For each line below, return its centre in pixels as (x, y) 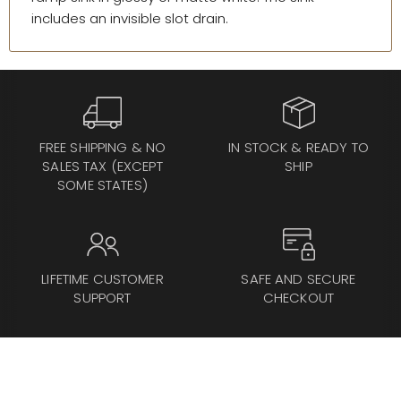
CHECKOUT (299, 298)
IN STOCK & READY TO (299, 148)
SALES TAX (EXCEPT (102, 166)
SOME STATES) (102, 185)
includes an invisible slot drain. (130, 19)
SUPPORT (102, 298)
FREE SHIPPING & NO (102, 148)
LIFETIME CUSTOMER (102, 279)
